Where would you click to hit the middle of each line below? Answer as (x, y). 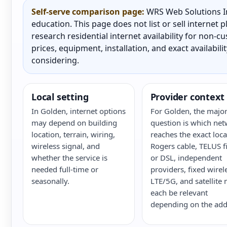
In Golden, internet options (79, 111)
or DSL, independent (186, 158)
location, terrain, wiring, (73, 134)
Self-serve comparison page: (88, 12)
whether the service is (69, 158)
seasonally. (50, 181)
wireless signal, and (66, 146)
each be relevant (179, 193)
